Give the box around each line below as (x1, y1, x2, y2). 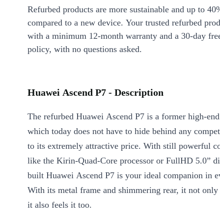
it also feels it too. (27, 200, 92, 210)
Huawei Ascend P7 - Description (27, 87, 164, 98)
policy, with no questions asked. (27, 44, 142, 54)
